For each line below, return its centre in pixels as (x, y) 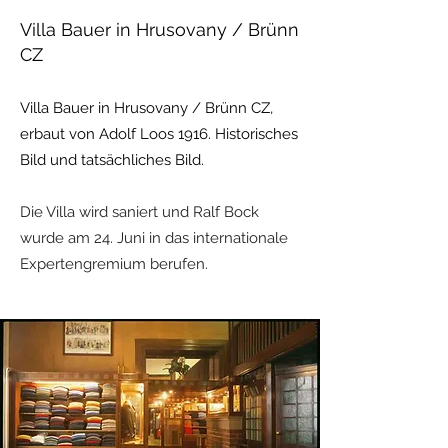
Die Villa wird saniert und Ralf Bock (139, 212)
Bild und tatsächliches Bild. (114, 160)
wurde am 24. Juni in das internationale (154, 238)
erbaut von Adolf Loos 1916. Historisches (159, 134)
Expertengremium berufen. (114, 264)
